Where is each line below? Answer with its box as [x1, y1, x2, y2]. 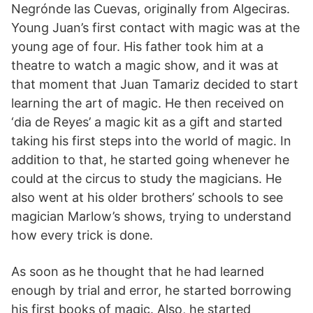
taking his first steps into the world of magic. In [11, 133, 291, 149]
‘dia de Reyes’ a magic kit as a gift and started [11, 115, 282, 130]
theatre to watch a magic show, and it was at [11, 58, 279, 73]
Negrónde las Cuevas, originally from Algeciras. [11, 1, 290, 17]
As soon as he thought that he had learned [11, 264, 264, 279]
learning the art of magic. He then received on [11, 96, 284, 111]
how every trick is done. [11, 228, 153, 243]
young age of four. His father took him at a [11, 39, 263, 54]
